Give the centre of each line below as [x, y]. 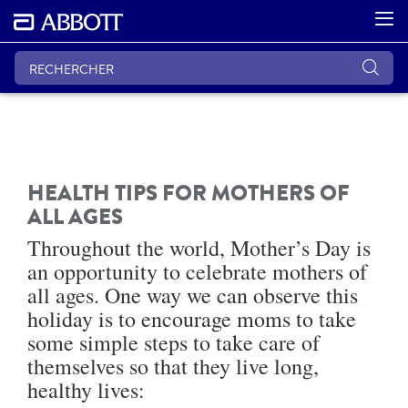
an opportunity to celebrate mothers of [197, 271]
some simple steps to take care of [173, 342]
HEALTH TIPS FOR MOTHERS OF [189, 193]
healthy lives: [86, 389]
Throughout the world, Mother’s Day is [199, 247]
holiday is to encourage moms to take [192, 318]
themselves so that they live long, [173, 366]
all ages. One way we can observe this [193, 295]
